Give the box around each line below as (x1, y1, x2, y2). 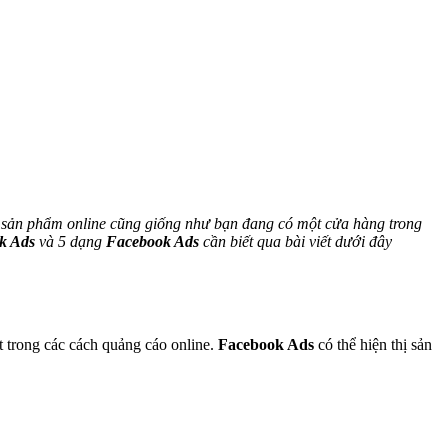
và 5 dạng (35, 233, 102, 251)
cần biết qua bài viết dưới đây (199, 233, 392, 251)
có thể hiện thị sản (314, 336, 432, 354)
